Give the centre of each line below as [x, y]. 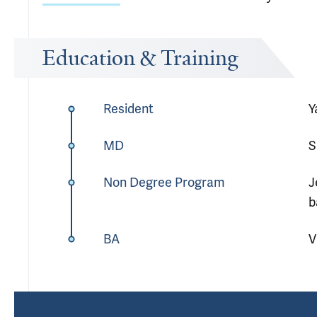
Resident [128, 109]
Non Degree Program [164, 182]
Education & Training [140, 58]
